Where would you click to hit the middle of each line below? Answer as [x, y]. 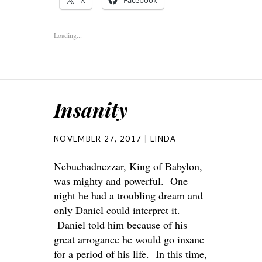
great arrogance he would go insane [129, 239]
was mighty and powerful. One [121, 181]
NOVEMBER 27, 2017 [98, 139]
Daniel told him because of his [120, 225]
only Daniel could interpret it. [117, 210]
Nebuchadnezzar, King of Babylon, [128, 166]
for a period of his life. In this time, [130, 254]
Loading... [68, 35]
